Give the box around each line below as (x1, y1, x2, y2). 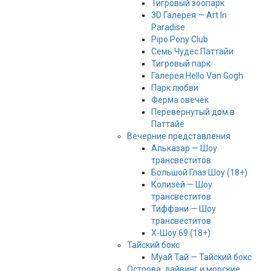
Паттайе (151, 119, 184, 129)
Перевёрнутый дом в (151, 107, 235, 117)
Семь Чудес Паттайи (151, 47, 233, 57)
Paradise (151, 22, 185, 33)
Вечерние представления (126, 131, 230, 142)
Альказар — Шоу (151, 143, 217, 154)
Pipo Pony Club (151, 34, 208, 45)
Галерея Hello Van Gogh (151, 71, 243, 81)
